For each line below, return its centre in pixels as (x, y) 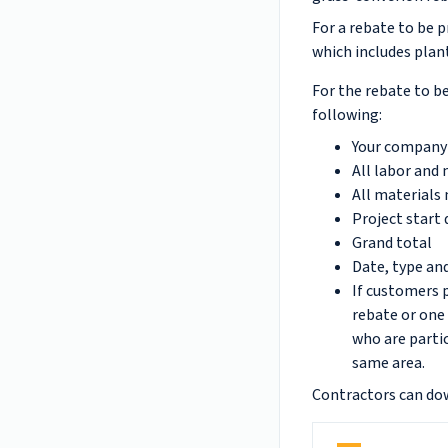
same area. (388, 363)
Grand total (393, 243)
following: (347, 115)
